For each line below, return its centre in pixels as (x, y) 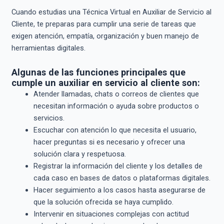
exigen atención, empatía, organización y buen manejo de (105, 36)
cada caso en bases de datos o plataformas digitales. (122, 178)
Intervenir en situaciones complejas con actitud (111, 214)
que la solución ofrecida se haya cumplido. (103, 202)
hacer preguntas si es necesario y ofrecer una (109, 142)
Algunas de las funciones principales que (98, 72)
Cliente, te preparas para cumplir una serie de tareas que (103, 24)
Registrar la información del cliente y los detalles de (118, 166)
